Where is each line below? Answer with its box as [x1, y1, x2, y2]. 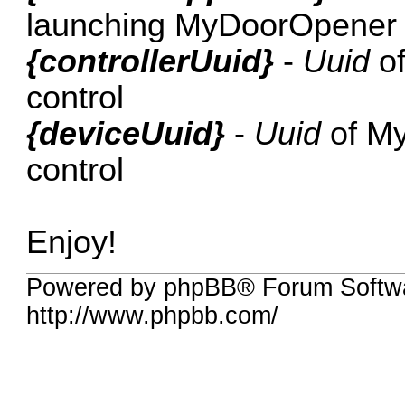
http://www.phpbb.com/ [26, 302, 279, 330]
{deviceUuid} [26, 115, 226, 152]
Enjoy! [26, 223, 118, 260]
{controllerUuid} [26, 42, 275, 80]
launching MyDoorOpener [26, 6, 398, 43]
